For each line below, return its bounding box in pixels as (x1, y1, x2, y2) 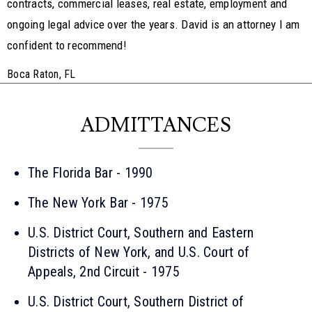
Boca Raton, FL (7, 67, 76, 81)
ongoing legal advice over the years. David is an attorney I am (7, 17, 300, 31)
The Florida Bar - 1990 (28, 164, 153, 181)
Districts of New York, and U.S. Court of (28, 243, 249, 260)
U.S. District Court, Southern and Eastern (28, 224, 254, 241)
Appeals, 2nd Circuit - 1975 (28, 263, 180, 280)
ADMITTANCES (81, 112, 231, 139)
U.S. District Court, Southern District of (28, 292, 244, 310)
